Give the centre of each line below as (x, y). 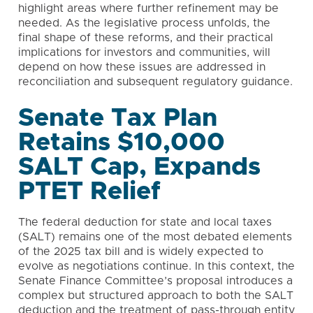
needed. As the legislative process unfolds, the (144, 23)
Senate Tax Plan (118, 118)
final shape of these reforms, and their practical (146, 38)
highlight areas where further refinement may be (148, 8)
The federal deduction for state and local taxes (145, 222)
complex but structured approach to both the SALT (156, 296)
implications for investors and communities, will (144, 52)
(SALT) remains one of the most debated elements (155, 237)
